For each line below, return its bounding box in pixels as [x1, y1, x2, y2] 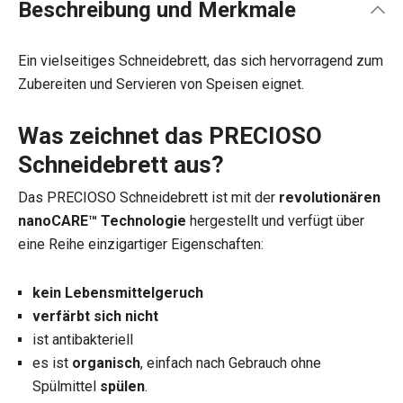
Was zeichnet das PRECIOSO [18, 122, 322, 149]
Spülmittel [32, 378, 100, 395]
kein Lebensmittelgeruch [32, 284, 203, 301]
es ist [32, 354, 72, 372]
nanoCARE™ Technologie [18, 212, 186, 229]
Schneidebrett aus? [18, 151, 224, 178]
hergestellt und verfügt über [186, 212, 364, 229]
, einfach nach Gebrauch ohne [140, 354, 321, 372]
